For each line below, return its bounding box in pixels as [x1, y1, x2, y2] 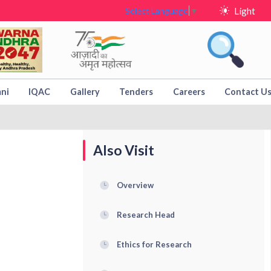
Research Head [116, 209, 175, 220]
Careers [172, 87, 205, 97]
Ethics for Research [116, 239, 192, 249]
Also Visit [93, 142, 155, 158]
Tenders [119, 87, 153, 97]
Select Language [125, 5, 188, 16]
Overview [116, 180, 154, 191]
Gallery [70, 87, 100, 97]
